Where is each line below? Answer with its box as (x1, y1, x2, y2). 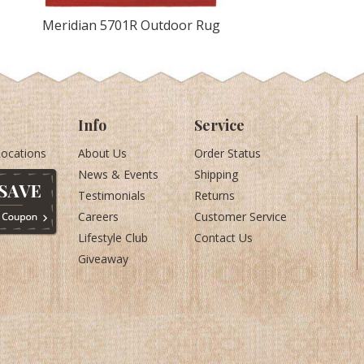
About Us (78, 145, 128, 161)
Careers (78, 209, 119, 224)
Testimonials (78, 188, 146, 203)
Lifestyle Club (78, 230, 149, 245)
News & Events (78, 167, 159, 182)
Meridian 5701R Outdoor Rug (41, 16, 220, 34)
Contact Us (193, 230, 253, 245)
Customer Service (193, 209, 287, 224)
